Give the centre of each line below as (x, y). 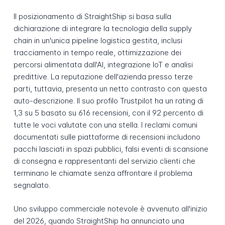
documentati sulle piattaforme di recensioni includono (107, 137)
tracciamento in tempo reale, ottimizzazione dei (97, 52)
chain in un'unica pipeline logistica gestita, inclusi (98, 40)
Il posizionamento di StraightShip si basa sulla (92, 16)
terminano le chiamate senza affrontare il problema (103, 173)
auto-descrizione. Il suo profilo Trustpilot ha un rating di (108, 101)
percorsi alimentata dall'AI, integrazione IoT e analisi (103, 65)
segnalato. (32, 185)
